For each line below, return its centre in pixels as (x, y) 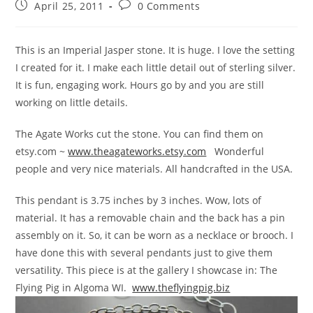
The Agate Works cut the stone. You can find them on (140, 134)
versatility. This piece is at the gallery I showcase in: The (147, 270)
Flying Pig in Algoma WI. (74, 287)
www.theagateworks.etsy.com (137, 151)
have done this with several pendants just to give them (144, 253)
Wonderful (235, 151)
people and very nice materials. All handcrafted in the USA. (156, 169)
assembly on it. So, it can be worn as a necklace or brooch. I (155, 235)
